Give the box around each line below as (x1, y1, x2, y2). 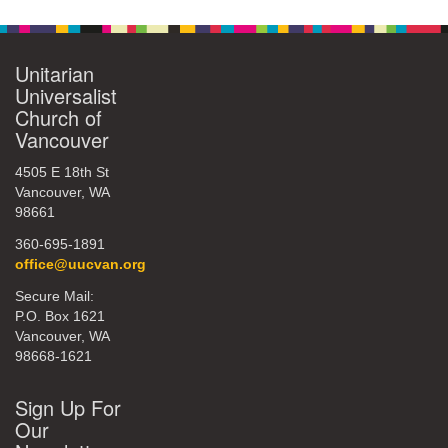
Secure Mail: (15, 289, 94, 304)
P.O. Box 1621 (15, 309, 105, 324)
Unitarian (15, 59, 94, 88)
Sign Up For (15, 393, 121, 422)
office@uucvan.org (15, 257, 146, 272)
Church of (15, 103, 102, 132)
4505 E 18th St (15, 165, 109, 180)
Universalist (15, 81, 117, 110)
